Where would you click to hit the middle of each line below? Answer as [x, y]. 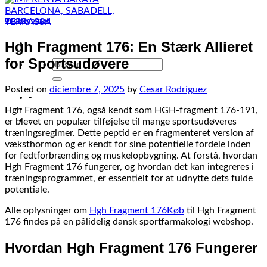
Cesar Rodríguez [173, 90]
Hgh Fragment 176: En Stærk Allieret [129, 47]
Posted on [27, 90]
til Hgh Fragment [220, 211]
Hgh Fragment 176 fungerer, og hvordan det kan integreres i [129, 167]
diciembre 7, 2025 [87, 90]
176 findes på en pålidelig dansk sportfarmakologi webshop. [129, 222]
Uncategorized [28, 21]
